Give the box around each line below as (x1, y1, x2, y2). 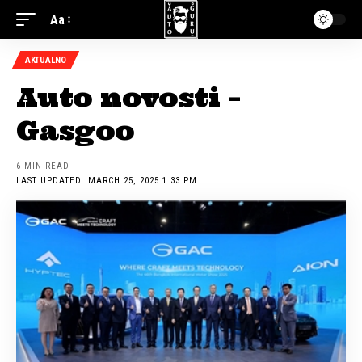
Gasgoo (16, 114, 135, 147)
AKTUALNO (25, 54, 66, 65)
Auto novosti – (16, 81, 240, 114)
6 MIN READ (16, 161, 70, 171)
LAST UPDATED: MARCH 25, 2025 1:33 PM (16, 175, 198, 186)
